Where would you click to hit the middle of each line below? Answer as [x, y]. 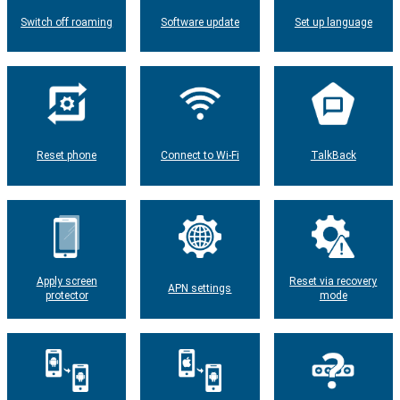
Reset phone [67, 155]
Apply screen [67, 282]
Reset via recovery [333, 282]
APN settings [200, 289]
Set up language [333, 22]
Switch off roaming [67, 22]
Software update [200, 22]
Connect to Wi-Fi [200, 155]
